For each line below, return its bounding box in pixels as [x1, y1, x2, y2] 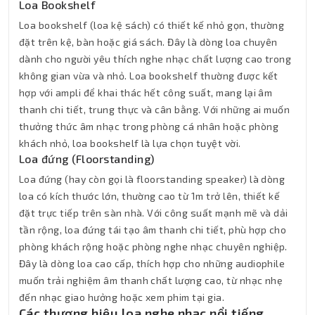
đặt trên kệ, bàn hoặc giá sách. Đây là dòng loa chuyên [19, 36, 278, 49]
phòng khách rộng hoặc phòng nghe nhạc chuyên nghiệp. [19, 240, 288, 253]
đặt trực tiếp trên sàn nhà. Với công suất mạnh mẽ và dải [19, 207, 288, 219]
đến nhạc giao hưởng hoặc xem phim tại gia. [19, 291, 225, 304]
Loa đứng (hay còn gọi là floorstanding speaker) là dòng [19, 173, 285, 186]
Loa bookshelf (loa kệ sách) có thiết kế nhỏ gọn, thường [19, 19, 285, 32]
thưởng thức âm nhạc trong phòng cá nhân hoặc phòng [19, 120, 278, 133]
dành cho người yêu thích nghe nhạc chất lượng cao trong [19, 53, 292, 65]
